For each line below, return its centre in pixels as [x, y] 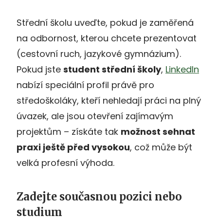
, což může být [161, 147]
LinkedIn [182, 69]
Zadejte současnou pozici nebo [99, 196]
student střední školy [112, 69]
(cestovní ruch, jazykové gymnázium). [99, 54]
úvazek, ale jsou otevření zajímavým [95, 116]
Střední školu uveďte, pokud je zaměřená [105, 22]
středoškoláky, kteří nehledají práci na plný [109, 100]
